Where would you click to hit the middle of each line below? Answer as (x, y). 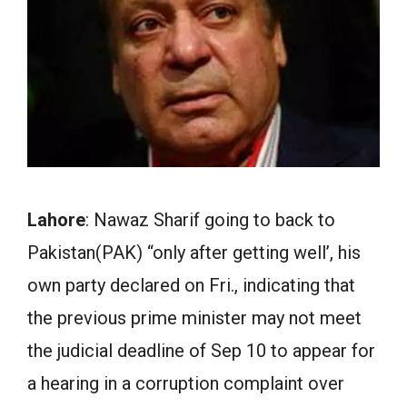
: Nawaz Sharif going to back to (210, 220)
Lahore (56, 220)
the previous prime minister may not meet (194, 318)
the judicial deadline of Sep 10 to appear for (201, 351)
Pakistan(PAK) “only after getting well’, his (194, 253)
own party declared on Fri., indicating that (191, 285)
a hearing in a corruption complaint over (186, 383)
